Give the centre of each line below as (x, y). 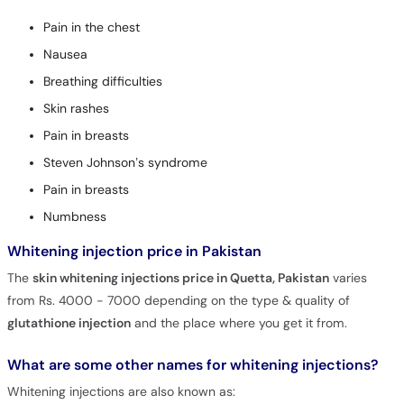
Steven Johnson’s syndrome (125, 163)
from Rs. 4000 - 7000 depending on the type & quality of (178, 301)
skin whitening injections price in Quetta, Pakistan (180, 279)
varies (348, 279)
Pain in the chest (91, 28)
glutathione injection (69, 324)
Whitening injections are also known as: (121, 392)
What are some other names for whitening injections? (192, 365)
